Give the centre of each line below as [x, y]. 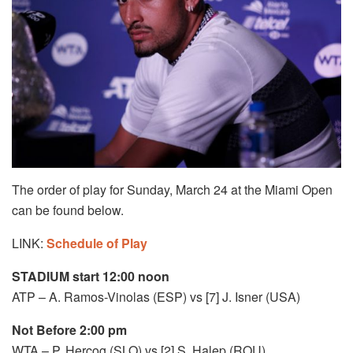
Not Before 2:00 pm [69, 329]
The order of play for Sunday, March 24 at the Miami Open [172, 189]
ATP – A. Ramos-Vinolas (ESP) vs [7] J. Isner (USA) [156, 296]
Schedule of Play [97, 243]
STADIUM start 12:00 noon [91, 276]
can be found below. [68, 210]
